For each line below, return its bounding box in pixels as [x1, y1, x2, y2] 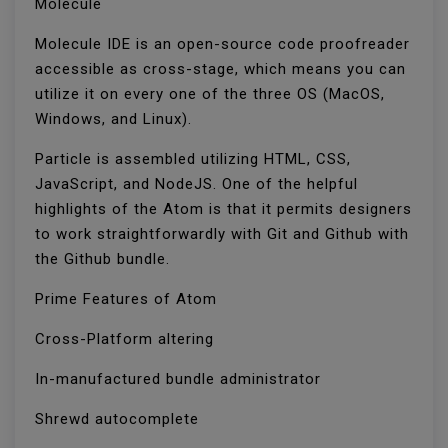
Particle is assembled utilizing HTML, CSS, [35, 150, 351, 169]
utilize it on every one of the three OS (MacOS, [35, 85, 385, 104]
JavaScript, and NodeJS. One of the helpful [35, 175, 358, 194]
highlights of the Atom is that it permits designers [35, 200, 412, 219]
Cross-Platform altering [35, 330, 219, 349]
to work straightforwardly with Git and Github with [35, 225, 409, 244]
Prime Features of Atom [35, 290, 222, 309]
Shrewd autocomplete [35, 410, 204, 429]
